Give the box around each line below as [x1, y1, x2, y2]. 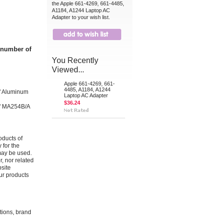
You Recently [52, 56, 98, 65]
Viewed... [52, 65, 84, 74]
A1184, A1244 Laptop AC [52, 7, 110, 13]
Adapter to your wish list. [52, 14, 110, 20]
